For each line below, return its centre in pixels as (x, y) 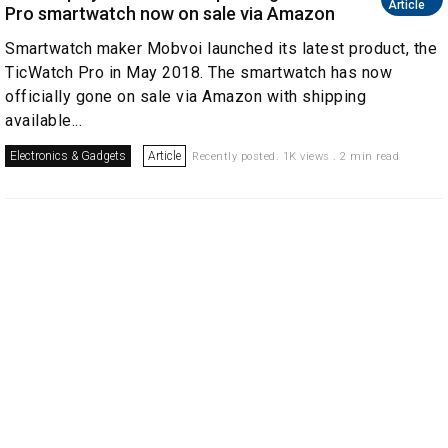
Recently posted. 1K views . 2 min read (295, 156)
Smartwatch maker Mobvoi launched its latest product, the (221, 48)
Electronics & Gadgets (68, 156)
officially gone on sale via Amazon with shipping (185, 96)
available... (43, 120)
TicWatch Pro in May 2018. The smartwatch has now (198, 72)
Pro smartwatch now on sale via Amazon (170, 13)
